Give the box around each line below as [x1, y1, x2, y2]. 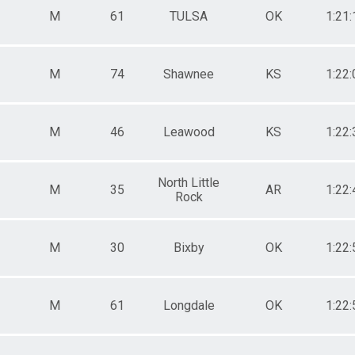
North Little [158, 174, 219, 190]
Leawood [162, 124, 215, 139]
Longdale [162, 297, 215, 313]
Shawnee [163, 66, 214, 82]
